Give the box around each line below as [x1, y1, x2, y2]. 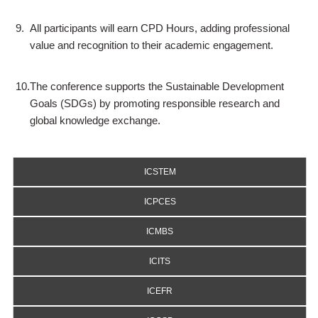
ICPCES [143, 197, 176, 207]
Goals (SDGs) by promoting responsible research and [30, 97, 280, 109]
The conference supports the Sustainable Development [30, 80, 284, 92]
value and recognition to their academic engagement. [30, 39, 273, 51]
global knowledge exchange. [30, 114, 160, 126]
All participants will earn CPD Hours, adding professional [30, 22, 290, 34]
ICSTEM [143, 167, 176, 177]
